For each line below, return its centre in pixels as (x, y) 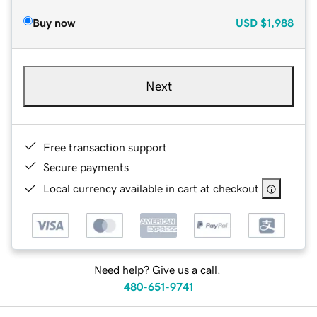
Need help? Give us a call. (157, 270)
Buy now (54, 22)
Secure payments (86, 167)
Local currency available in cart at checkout (151, 188)
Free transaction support (105, 147)
